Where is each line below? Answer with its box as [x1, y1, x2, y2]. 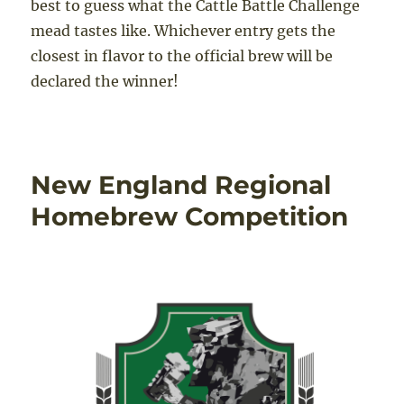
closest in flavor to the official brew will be [31, 46, 334, 65]
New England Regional [31, 169, 332, 200]
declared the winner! [31, 71, 179, 90]
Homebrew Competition [31, 200, 349, 232]
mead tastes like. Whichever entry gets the [31, 21, 336, 40]
